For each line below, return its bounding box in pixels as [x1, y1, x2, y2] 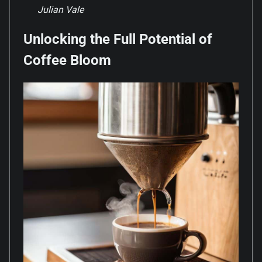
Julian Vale [37, 4, 84, 16]
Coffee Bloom [23, 52, 111, 69]
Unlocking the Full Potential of [23, 31, 212, 48]
